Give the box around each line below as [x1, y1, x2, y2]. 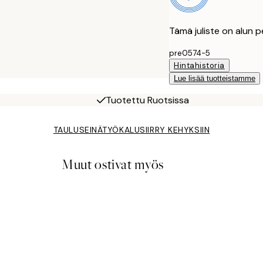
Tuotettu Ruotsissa [106, 93, 190, 106]
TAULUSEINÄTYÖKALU [53, 124, 140, 135]
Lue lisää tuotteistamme [174, 73, 255, 83]
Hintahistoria [174, 60, 225, 70]
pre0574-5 [169, 48, 210, 58]
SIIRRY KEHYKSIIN [140, 124, 210, 135]
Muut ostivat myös [62, 155, 164, 174]
